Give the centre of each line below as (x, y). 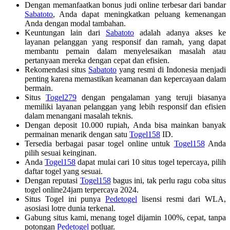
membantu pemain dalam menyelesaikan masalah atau (125, 51)
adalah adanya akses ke (180, 32)
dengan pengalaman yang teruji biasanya (151, 97)
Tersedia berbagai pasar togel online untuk (99, 143)
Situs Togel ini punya (65, 199)
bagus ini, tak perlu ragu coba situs (168, 180)
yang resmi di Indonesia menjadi (171, 69)
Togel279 (61, 97)
